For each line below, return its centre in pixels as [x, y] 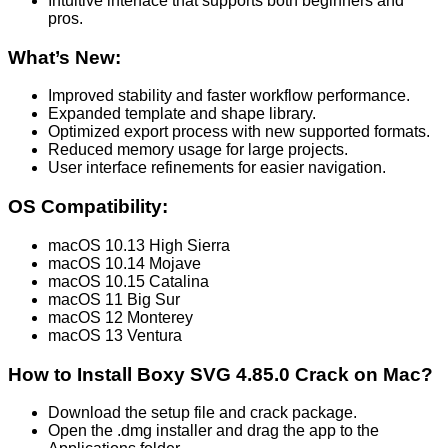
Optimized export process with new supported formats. [239, 132]
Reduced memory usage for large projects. [198, 150]
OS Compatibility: [88, 207]
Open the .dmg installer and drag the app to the [213, 431]
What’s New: [64, 57]
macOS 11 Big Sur [114, 299]
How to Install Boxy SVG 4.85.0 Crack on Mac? [220, 374]
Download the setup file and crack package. [202, 413]
